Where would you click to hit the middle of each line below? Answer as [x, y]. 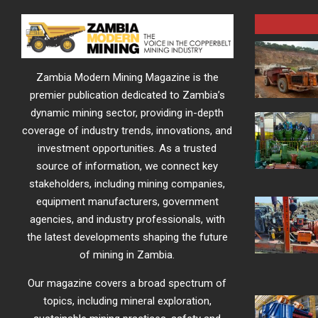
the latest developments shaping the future [127, 237]
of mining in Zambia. [127, 255]
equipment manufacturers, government [127, 202]
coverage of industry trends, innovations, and [127, 131]
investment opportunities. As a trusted [127, 149]
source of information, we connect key [127, 166]
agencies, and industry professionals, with [127, 220]
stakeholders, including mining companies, [127, 184]
